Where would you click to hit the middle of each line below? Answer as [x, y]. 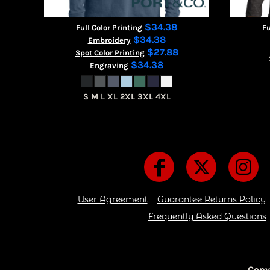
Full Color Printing [109, 27]
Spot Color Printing [110, 53]
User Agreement [112, 199]
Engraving [109, 65]
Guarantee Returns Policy [211, 199]
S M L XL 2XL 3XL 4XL [127, 97]
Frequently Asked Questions [207, 216]
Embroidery [109, 40]
